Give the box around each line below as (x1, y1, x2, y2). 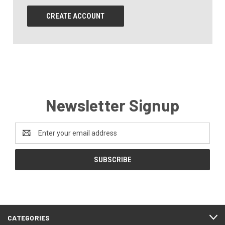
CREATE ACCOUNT (46, 11, 105, 21)
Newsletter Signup (45, 95, 180, 115)
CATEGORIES (8, 213, 50, 222)
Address (15, 134, 42, 142)
